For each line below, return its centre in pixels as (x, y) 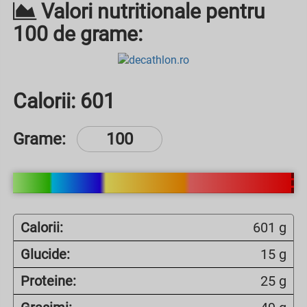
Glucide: (45, 254)
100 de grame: (78, 34)
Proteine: (48, 281)
